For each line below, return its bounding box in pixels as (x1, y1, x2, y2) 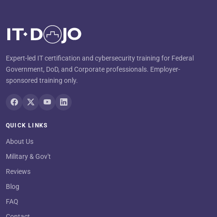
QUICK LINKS (6, 122, 48, 129)
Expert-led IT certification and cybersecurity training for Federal (6, 54, 194, 62)
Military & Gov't (6, 152, 51, 160)
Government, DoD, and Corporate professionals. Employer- (6, 65, 180, 73)
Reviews (6, 167, 31, 175)
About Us (6, 137, 33, 145)
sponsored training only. (6, 76, 78, 84)
